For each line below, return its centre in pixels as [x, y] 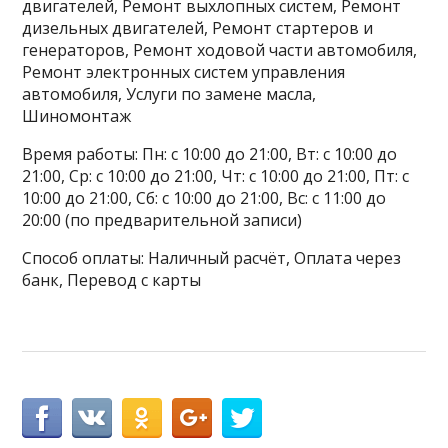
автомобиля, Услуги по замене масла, [169, 94]
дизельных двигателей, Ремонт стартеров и [198, 28]
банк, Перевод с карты [112, 280]
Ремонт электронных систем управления [184, 72]
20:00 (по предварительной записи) [162, 220]
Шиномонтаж [77, 116]
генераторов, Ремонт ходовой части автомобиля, [220, 50]
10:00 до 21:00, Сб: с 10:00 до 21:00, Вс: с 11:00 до [204, 198]
